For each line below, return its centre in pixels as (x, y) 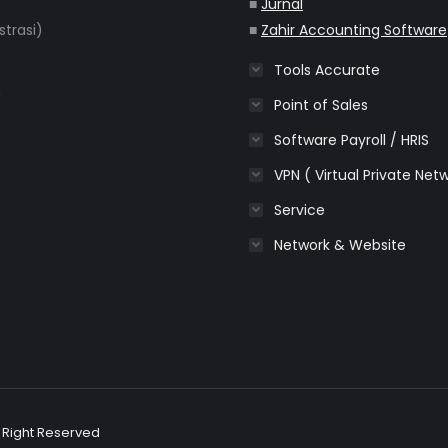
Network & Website (340, 245)
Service (299, 210)
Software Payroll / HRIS (351, 140)
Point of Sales (321, 105)
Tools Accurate (327, 70)
